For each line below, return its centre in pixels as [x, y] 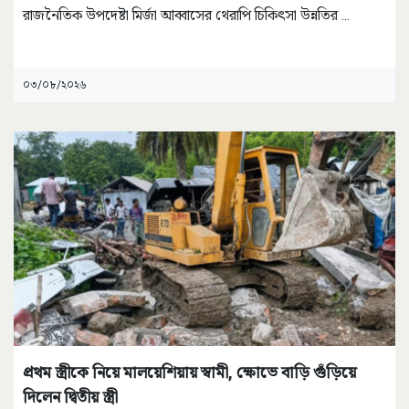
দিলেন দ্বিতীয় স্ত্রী [70, 396]
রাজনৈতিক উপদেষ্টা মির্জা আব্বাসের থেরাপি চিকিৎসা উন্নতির [182, 16]
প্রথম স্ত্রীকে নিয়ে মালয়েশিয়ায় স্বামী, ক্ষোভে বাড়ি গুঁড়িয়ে [189, 372]
